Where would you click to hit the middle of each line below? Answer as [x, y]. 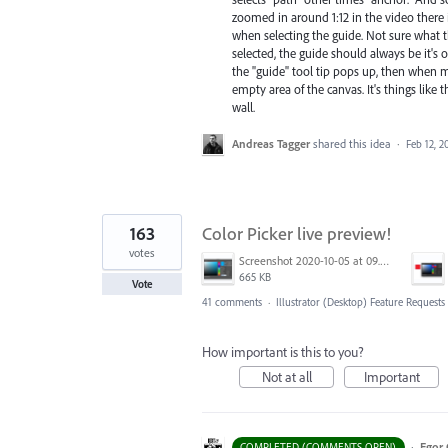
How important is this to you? [283, 352]
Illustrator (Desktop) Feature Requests [360, 302]
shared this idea [353, 144]
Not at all [286, 377]
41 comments [232, 302]
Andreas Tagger [271, 144]
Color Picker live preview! [296, 234]
